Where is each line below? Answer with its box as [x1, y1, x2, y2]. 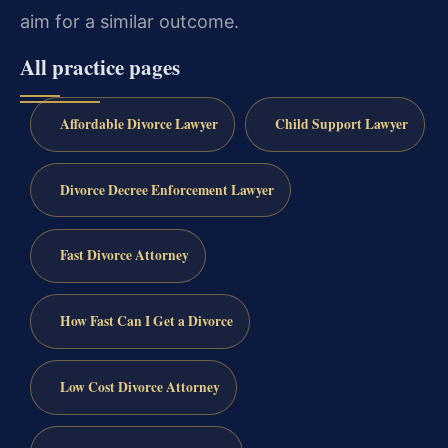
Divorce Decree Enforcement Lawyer [59, 179, 274, 200]
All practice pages [20, 52, 180, 82]
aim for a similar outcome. [20, 10, 239, 32]
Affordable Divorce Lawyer [59, 113, 218, 134]
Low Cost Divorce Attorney [59, 376, 220, 397]
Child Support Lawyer [274, 113, 408, 134]
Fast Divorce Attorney [59, 245, 189, 266]
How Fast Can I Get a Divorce [59, 311, 233, 332]
